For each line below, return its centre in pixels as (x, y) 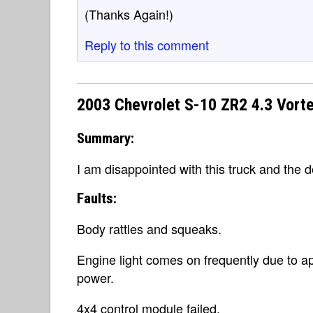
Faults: (97, 198)
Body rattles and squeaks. (149, 228)
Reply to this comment (147, 44)
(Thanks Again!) (129, 14)
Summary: (105, 138)
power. (95, 277)
